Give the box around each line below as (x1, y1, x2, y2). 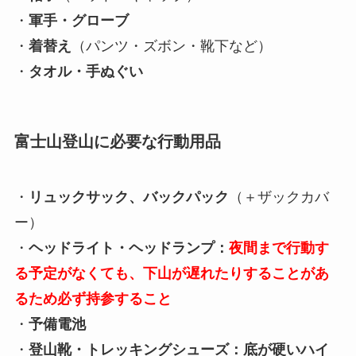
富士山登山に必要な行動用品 (14, 133, 221, 151)
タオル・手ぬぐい (28, 64, 143, 80)
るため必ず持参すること (14, 290, 172, 307)
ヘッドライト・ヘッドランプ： (28, 239, 229, 256)
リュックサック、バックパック (28, 188, 229, 205)
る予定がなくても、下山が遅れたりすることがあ (14, 265, 329, 281)
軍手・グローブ (28, 13, 129, 29)
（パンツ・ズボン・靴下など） (71, 38, 272, 55)
